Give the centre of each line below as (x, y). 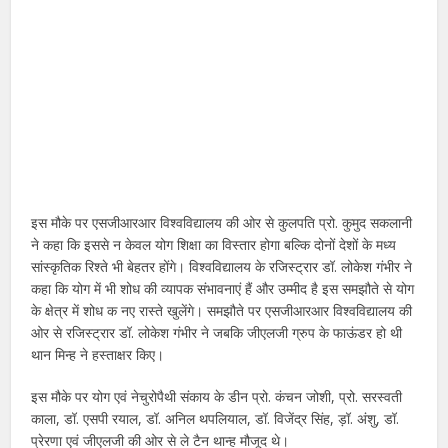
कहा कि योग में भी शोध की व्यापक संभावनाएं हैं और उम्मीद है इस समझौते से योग (223, 288)
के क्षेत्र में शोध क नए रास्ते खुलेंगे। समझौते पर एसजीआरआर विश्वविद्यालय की (222, 310)
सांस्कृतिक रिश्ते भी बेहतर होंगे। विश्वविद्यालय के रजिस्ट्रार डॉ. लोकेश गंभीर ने (222, 266)
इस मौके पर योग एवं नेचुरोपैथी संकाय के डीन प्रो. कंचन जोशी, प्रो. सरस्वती (217, 396)
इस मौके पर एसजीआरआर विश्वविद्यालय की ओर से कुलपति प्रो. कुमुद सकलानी (222, 222)
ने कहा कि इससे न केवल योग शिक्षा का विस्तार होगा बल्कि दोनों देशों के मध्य (214, 244)
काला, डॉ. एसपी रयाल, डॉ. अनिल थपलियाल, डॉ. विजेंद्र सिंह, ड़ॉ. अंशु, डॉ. (215, 418)
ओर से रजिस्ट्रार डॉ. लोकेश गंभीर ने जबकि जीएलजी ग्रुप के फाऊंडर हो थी (217, 332)
